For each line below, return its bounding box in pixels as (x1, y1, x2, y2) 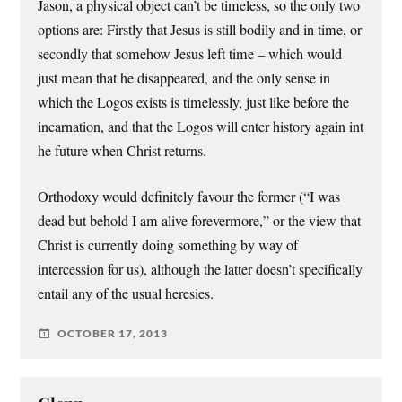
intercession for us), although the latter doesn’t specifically (38, 258, 363, 279)
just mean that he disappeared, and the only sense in (38, 67, 331, 88)
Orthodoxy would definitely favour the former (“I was (38, 186, 341, 206)
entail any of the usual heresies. (38, 283, 214, 303)
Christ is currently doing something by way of (38, 234, 299, 255)
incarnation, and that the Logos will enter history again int (38, 116, 364, 136)
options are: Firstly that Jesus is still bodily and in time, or (38, 19, 363, 39)
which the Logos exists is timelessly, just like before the (38, 92, 350, 112)
